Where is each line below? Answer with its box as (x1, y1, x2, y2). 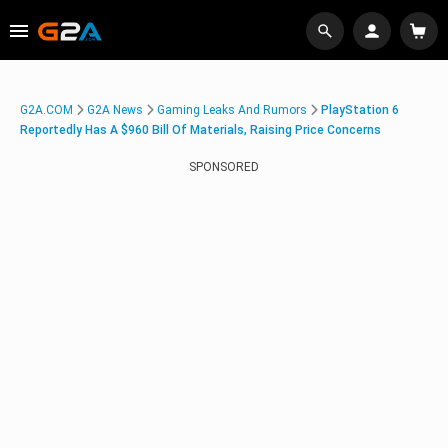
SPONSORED (189, 160, 259, 174)
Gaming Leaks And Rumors (157, 103, 307, 117)
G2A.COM (20, 103, 73, 117)
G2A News (87, 103, 143, 117)
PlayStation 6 (321, 103, 399, 117)
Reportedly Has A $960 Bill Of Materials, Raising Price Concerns (20, 123, 381, 137)
